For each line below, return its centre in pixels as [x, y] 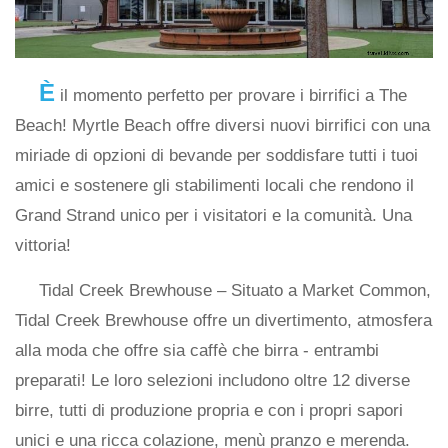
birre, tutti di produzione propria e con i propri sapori [209, 411]
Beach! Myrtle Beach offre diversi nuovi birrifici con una [222, 126]
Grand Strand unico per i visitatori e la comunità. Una [213, 216]
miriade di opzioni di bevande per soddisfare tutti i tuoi [216, 156]
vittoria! [43, 246]
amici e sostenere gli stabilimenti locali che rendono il [214, 186]
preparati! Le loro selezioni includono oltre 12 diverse [212, 381]
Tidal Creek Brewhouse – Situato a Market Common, [235, 291]
